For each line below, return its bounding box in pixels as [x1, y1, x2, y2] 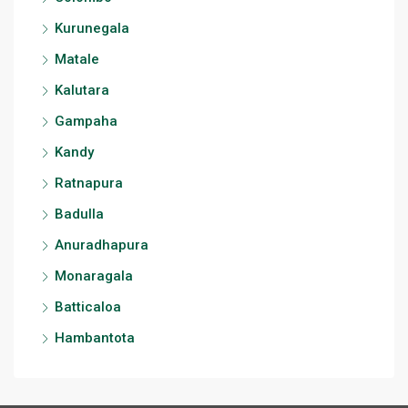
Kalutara [55, 82, 109, 98]
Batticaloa [55, 299, 121, 315]
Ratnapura [55, 175, 123, 191]
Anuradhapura [55, 237, 148, 253]
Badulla [55, 206, 104, 222]
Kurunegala [55, 20, 129, 36]
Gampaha [55, 113, 117, 129]
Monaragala [55, 268, 133, 284]
